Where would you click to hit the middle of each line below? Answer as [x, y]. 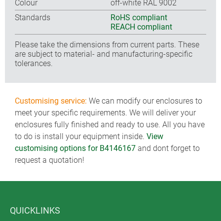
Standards [33, 17]
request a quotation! [50, 160]
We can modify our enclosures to [145, 101]
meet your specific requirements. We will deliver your [105, 113]
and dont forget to [168, 148]
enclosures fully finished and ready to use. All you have [110, 125]
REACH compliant [141, 27]
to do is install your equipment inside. [81, 136]
